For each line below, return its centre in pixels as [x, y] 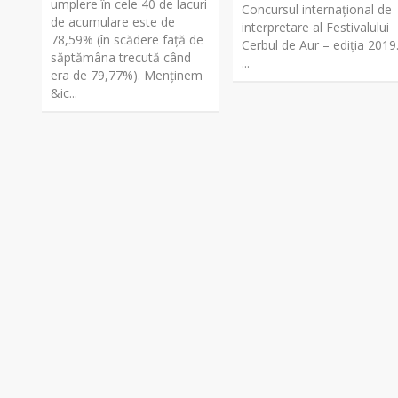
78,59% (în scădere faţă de [127, 39]
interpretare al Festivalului [316, 27]
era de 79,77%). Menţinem [127, 75]
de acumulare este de [113, 21]
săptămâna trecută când [121, 57]
